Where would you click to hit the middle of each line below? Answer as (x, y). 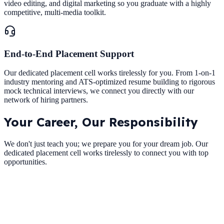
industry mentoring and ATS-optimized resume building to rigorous (109, 82)
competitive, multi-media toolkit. (55, 12)
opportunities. (25, 162)
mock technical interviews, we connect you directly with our (99, 91)
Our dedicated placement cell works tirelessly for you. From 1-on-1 (110, 73)
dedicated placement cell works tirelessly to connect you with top (106, 153)
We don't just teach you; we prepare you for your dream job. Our (106, 144)
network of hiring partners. (46, 100)
